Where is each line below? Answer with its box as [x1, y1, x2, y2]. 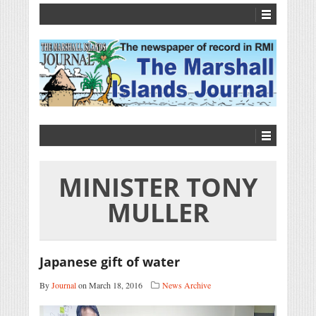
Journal [51, 279, 76, 291]
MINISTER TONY [59, 170, 257, 205]
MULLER [107, 195, 209, 231]
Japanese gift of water [39, 253, 180, 271]
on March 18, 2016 [76, 279, 142, 291]
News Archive [162, 279, 211, 291]
